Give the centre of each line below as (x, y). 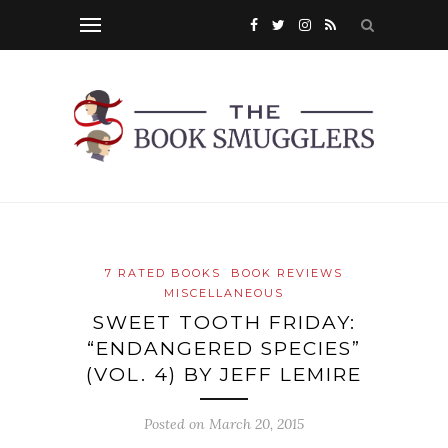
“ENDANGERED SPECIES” (224, 349)
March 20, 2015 (256, 424)
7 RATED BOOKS (163, 273)
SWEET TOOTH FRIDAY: (224, 323)
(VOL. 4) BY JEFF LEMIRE (224, 375)
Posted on (176, 424)
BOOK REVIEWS (287, 273)
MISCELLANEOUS (224, 293)
